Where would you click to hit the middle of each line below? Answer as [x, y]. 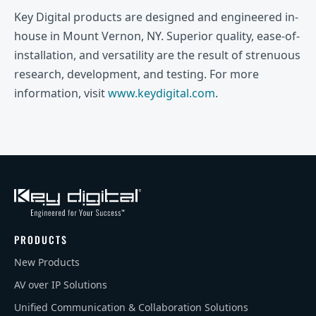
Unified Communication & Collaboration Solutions [131, 307]
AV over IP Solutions [61, 284]
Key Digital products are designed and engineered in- [156, 17]
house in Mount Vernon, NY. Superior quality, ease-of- [157, 36]
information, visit [61, 93]
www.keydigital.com [162, 93]
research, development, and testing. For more [136, 74]
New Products [47, 262]
